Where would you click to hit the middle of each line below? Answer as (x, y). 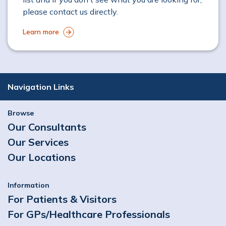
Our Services (38, 142)
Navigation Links (41, 87)
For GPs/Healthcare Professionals (89, 214)
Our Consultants (47, 127)
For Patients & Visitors (62, 199)
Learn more (41, 32)
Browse (21, 113)
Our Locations (42, 157)
